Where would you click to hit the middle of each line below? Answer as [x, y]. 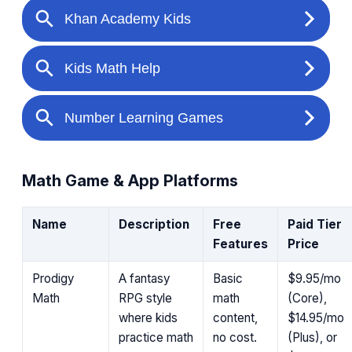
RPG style [145, 298]
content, [235, 317]
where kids [148, 317]
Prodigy [53, 278]
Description [154, 224]
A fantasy [144, 278]
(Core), [307, 298]
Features [240, 244]
